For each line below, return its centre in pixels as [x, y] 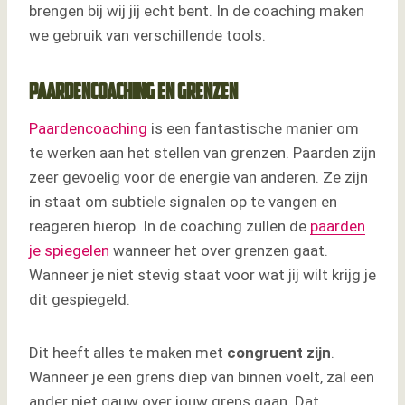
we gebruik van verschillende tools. [147, 36]
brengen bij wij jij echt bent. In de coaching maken [197, 11]
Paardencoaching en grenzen [133, 94]
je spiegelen [69, 251]
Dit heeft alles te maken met [128, 353]
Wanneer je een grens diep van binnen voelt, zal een [202, 377]
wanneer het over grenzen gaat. [219, 251]
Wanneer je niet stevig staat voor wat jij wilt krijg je [202, 275]
